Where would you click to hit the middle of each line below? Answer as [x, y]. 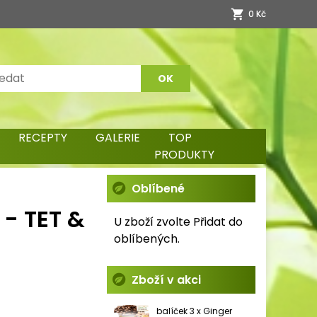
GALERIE [117, 138]
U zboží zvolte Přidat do [178, 222]
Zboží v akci [166, 280]
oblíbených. [147, 239]
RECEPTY [42, 138]
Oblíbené [158, 189]
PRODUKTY [184, 155]
